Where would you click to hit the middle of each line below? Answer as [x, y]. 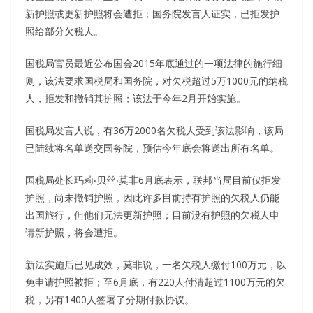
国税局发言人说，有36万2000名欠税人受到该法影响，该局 [154, 130]
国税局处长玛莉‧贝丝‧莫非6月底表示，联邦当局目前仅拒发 [153, 180]
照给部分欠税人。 [64, 31]
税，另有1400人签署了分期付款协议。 [110, 299]
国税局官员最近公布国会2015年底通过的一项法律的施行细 [154, 63]
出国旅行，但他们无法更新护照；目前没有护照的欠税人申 [152, 214]
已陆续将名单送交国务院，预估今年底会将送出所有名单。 [152, 147]
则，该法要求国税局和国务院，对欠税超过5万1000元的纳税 [156, 80]
